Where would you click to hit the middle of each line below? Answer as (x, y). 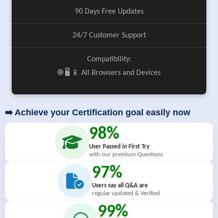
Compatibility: (109, 59)
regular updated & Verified (126, 193)
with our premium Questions (126, 154)
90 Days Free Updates (109, 12)
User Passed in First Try (119, 147)
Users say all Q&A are (120, 186)
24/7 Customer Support (109, 36)
